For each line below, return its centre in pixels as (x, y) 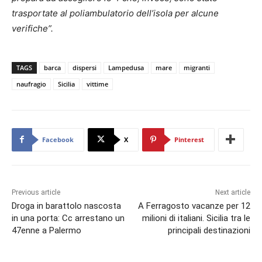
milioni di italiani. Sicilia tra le (196, 218)
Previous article (36, 192)
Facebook (58, 139)
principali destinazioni (209, 230)
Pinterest (189, 139)
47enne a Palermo (46, 230)
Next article (232, 192)
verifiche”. (32, 28)
